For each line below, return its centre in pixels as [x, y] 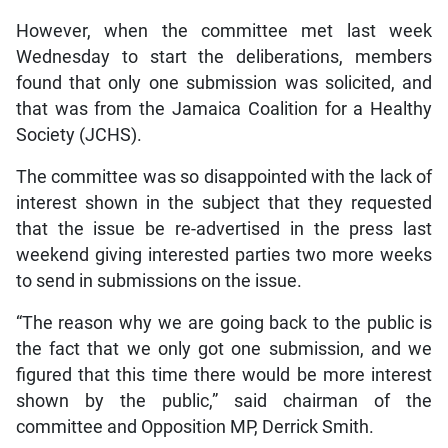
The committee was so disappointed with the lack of [224, 176]
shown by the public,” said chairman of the [224, 400]
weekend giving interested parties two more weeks [224, 254]
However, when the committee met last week [224, 30]
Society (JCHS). [78, 134]
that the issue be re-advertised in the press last [224, 228]
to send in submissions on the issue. [158, 280]
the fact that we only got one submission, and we [224, 348]
